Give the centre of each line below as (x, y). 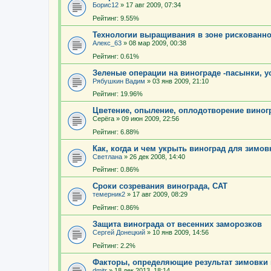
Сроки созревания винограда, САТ (160, 186)
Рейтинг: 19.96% (118, 94)
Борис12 (106, 5)
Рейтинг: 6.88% (116, 132)
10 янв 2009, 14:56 (181, 233)
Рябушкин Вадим (119, 81)
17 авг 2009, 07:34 (153, 5)
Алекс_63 (107, 43)
